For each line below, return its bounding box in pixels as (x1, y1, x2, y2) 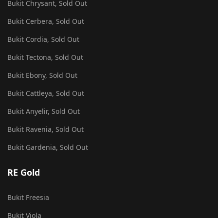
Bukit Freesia (7, 193, 49, 202)
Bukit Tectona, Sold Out (7, 53, 83, 62)
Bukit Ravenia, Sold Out (7, 125, 84, 134)
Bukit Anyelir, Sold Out (7, 107, 80, 116)
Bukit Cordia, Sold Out (7, 35, 79, 44)
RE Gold (7, 166, 40, 178)
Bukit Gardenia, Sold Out (7, 143, 88, 152)
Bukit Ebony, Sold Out (7, 71, 77, 80)
